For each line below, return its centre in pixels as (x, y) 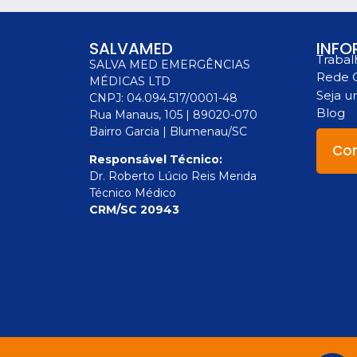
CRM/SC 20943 (134, 210)
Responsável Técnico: (156, 160)
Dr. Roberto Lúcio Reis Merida (173, 177)
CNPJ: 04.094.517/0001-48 (163, 98)
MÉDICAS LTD (130, 81)
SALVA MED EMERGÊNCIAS (170, 65)
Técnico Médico (133, 193)
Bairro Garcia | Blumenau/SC (168, 131)
